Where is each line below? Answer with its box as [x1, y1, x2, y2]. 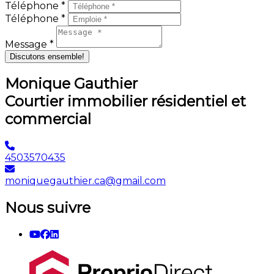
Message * [5, 38, 56, 50]
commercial [5, 110, 91, 128]
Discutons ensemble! [10, 51, 84, 61]
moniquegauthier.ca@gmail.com [5, 175, 166, 187]
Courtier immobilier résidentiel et [5, 92, 246, 111]
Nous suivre [5, 199, 91, 217]
